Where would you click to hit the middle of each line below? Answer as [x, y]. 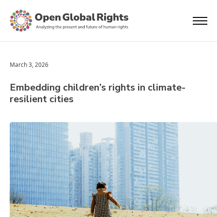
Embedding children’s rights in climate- [98, 87]
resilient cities [42, 99]
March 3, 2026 [29, 65]
